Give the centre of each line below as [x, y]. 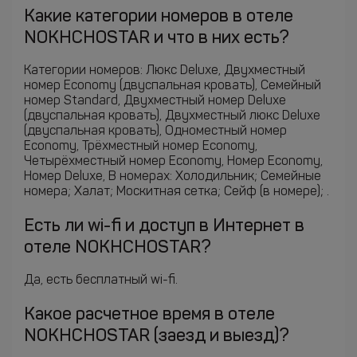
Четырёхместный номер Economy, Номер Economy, [173, 162]
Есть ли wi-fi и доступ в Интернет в [164, 226]
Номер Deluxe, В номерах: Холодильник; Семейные [173, 177]
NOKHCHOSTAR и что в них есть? [157, 38]
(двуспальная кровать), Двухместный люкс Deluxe [172, 116]
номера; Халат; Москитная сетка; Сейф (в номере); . [177, 192]
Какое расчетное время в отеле [149, 315]
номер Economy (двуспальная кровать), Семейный [173, 86]
